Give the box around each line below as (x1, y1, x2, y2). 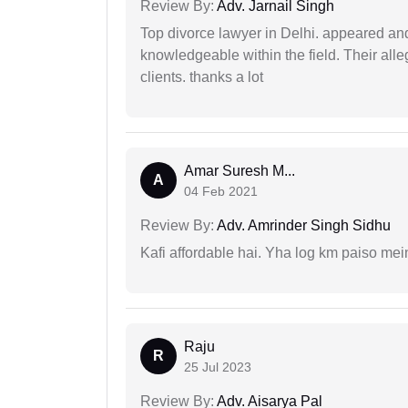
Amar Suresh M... (184, 162, 295, 178)
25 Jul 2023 (184, 359, 251, 374)
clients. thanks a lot (140, 68, 263, 85)
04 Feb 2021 (184, 183, 258, 199)
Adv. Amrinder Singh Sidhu (214, 217, 391, 233)
